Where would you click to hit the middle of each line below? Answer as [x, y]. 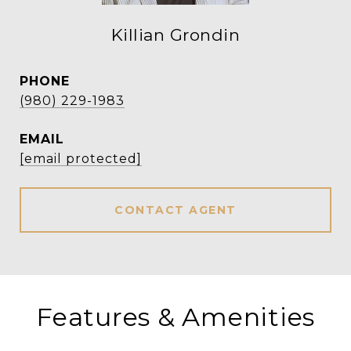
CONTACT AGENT [175, 210]
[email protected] [81, 159]
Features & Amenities [175, 317]
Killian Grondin [175, 35]
